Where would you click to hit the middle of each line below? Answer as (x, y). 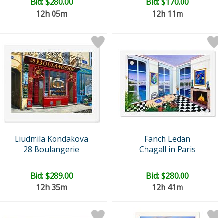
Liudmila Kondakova (51, 139)
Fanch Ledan (167, 139)
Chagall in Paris (167, 149)
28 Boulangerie (51, 149)
